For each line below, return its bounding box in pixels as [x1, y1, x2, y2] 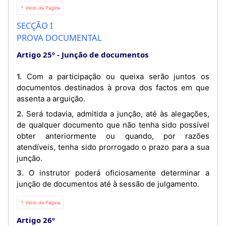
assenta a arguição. [17, 94, 85, 103]
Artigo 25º [17, 49, 55, 60]
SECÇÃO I [17, 20, 53, 31]
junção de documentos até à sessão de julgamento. [17, 179, 199, 189]
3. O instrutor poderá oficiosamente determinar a [17, 168, 24, 178]
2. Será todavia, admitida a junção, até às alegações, [17, 108, 23, 119]
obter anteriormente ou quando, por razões [17, 131, 209, 141]
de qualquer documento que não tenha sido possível [17, 120, 209, 130]
